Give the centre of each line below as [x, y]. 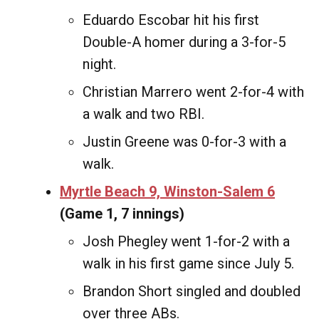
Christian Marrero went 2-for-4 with [193, 92]
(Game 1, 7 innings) [122, 214]
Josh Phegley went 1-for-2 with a [186, 241]
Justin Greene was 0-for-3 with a [184, 142]
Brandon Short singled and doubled [192, 291]
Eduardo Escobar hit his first [171, 20]
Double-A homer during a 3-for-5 [184, 42]
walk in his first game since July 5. [188, 263]
